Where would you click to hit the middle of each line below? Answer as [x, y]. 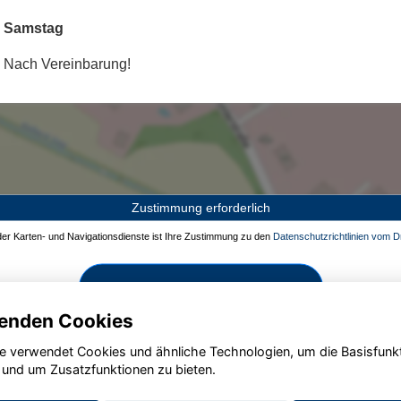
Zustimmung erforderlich [200, 207]
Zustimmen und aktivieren [200, 287]
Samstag [34, 29]
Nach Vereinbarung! [67, 64]
